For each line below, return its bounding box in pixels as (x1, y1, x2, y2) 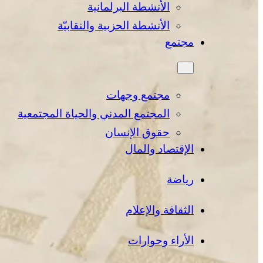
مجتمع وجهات (106, 89, 170, 102)
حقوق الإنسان (105, 126, 170, 139)
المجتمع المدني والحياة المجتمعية (18, 107, 170, 120)
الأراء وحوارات (128, 234, 194, 247)
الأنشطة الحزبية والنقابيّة (58, 19, 170, 32)
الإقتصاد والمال (125, 143, 194, 156)
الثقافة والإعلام (126, 204, 194, 217)
